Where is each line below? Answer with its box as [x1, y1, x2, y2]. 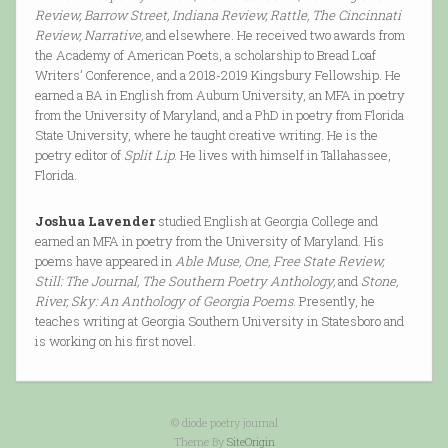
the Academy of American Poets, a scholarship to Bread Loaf [34, 46, 376, 65]
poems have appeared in [34, 252, 175, 271]
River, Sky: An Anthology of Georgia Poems [34, 292, 293, 311]
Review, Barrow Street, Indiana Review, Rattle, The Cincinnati [34, 6, 401, 25]
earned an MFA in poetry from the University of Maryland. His [34, 232, 384, 251]
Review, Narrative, [34, 26, 143, 45]
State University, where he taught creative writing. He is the [34, 126, 378, 145]
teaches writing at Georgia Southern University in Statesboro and [34, 312, 404, 331]
